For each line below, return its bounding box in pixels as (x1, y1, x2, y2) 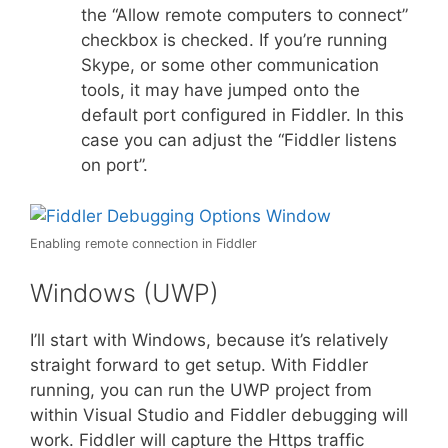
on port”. (81, 155, 148, 175)
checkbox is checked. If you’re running (81, 30, 387, 50)
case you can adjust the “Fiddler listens (81, 130, 397, 150)
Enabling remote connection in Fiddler (30, 235, 257, 251)
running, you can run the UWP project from (30, 380, 372, 400)
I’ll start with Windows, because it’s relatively (30, 330, 388, 350)
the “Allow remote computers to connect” (81, 5, 408, 25)
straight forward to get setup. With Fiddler (30, 355, 368, 375)
